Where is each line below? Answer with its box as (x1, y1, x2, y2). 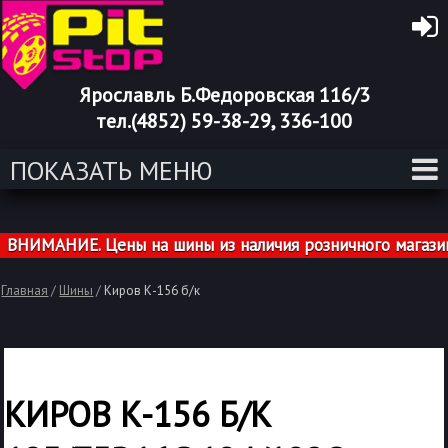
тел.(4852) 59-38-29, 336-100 (96, 108, 352, 134)
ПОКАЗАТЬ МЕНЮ (10, 154, 213, 187)
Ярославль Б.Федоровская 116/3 (78, 82, 370, 108)
